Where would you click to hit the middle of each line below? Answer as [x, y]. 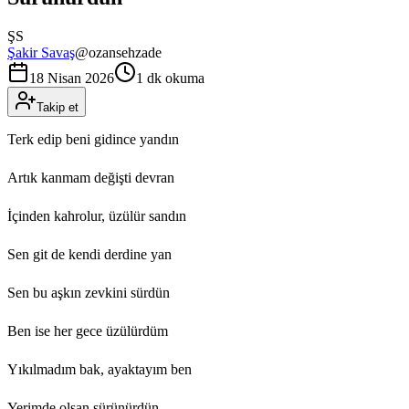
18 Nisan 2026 [72, 78]
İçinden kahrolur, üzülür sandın [97, 215]
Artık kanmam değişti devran [91, 177]
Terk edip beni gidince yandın [93, 139]
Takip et [58, 107]
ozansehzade [125, 52]
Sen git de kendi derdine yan [89, 254]
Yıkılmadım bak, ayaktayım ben [100, 369]
